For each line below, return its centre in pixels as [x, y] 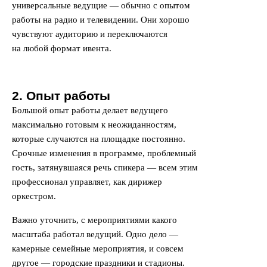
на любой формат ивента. [62, 48]
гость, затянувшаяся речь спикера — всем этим [105, 167]
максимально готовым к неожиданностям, [94, 125]
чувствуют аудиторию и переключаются [90, 34]
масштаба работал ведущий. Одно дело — [95, 234]
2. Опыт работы [61, 96]
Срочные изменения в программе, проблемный [104, 153]
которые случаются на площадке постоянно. [99, 139]
